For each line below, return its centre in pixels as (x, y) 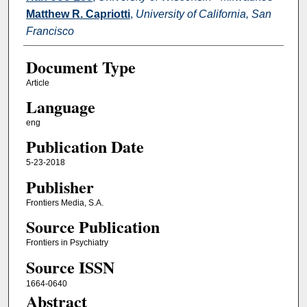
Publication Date (85, 147)
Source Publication (93, 227)
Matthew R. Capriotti (78, 14)
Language (60, 106)
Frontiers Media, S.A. (64, 202)
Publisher (60, 186)
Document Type (81, 66)
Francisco (50, 31)
